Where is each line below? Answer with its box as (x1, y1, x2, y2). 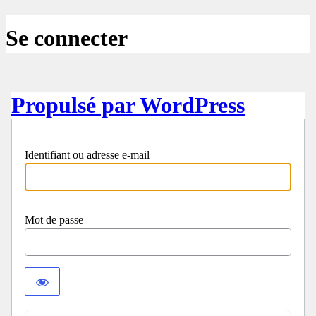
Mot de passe (25, 214, 83, 226)
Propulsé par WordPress (11, 92, 245, 119)
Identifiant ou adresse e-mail (25, 149, 150, 162)
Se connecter (6, 25, 128, 51)
